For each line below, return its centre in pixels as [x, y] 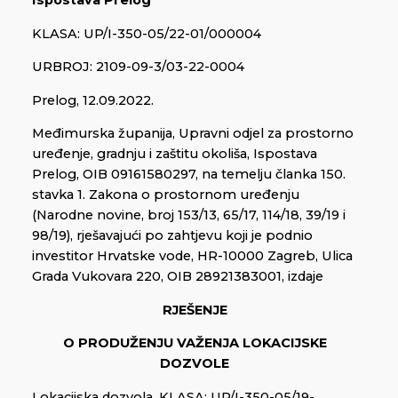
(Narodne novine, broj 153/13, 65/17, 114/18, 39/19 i [189, 215]
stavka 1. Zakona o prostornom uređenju [166, 195]
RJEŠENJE [195, 310]
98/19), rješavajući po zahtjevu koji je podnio [172, 236]
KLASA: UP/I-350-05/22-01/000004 [147, 33]
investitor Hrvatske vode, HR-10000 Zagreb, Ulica [192, 256]
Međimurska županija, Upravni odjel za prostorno [193, 134]
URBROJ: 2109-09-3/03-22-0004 [138, 67]
